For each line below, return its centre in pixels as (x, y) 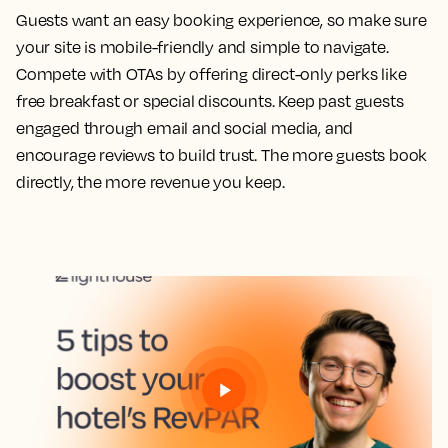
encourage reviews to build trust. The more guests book (222, 155)
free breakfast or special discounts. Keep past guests (210, 101)
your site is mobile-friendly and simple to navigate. (202, 47)
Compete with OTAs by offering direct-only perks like (211, 74)
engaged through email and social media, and (185, 128)
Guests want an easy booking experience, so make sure (221, 20)
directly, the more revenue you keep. (150, 182)
